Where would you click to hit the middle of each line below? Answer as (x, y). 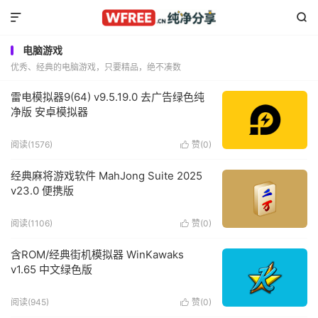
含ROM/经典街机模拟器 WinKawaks (97, 254)
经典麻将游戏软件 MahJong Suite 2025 (106, 176)
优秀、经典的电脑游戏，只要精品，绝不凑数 (96, 67)
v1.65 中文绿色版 (51, 269)
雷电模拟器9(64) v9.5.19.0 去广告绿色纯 (108, 97)
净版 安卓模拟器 (49, 112)
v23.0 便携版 (42, 191)
